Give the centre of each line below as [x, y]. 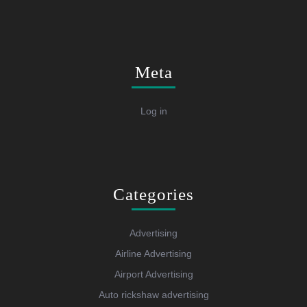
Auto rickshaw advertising [153, 295]
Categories [153, 195]
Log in [153, 111]
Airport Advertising [153, 274]
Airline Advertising [153, 254]
